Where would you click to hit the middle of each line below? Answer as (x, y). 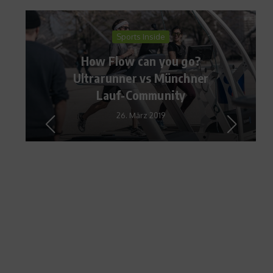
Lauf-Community (129, 94)
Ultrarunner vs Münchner (129, 77)
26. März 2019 (129, 115)
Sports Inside (129, 36)
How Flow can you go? (129, 60)
